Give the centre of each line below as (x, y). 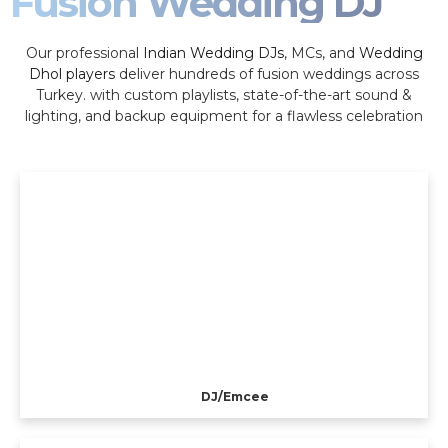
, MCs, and (321, 53)
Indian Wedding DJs (213, 53)
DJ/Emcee (235, 396)
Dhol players (72, 74)
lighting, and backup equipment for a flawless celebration (224, 116)
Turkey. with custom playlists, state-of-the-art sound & (224, 95)
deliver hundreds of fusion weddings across (267, 74)
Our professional (84, 53)
